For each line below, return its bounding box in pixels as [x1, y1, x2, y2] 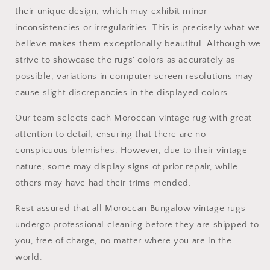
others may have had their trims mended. [15, 178, 192, 189]
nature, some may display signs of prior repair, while [15, 162, 238, 172]
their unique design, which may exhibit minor [15, 6, 207, 17]
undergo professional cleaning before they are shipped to [15, 219, 259, 230]
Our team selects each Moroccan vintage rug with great [15, 113, 252, 124]
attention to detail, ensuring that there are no [15, 129, 206, 140]
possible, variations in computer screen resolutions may [15, 71, 254, 82]
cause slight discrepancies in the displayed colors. [15, 87, 231, 98]
